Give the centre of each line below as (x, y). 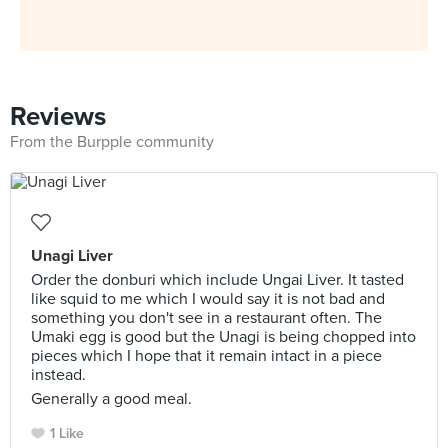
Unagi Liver (72, 256)
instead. (58, 375)
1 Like (67, 433)
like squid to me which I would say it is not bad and (208, 299)
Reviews (58, 116)
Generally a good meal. (111, 399)
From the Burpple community (112, 142)
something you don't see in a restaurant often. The (206, 318)
